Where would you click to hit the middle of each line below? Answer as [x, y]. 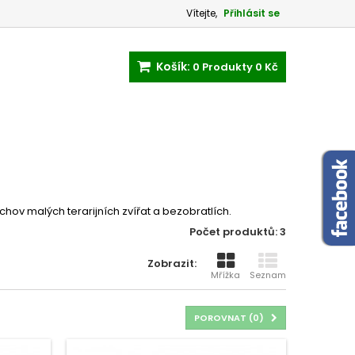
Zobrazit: [172, 263]
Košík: [173, 67]
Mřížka [225, 275]
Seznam [268, 275]
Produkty [227, 67]
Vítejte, [202, 13]
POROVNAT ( [223, 318]
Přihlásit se [252, 13]
